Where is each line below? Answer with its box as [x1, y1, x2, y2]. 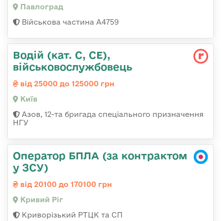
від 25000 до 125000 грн [18, 79, 114, 88]
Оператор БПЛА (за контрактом [13, 149, 187, 161]
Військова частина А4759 [20, 17, 119, 26]
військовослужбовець [13, 60, 132, 73]
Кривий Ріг [18, 195, 63, 204]
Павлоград [18, 2, 63, 11]
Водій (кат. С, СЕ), [13, 48, 110, 61]
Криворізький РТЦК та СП [20, 210, 123, 219]
